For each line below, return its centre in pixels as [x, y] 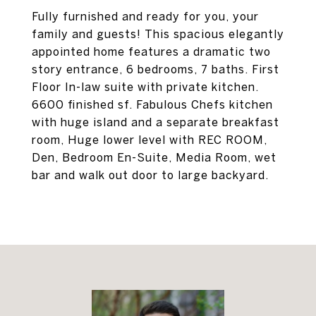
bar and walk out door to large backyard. [150, 175]
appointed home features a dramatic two [151, 51]
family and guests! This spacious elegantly [158, 34]
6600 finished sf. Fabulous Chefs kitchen [152, 104]
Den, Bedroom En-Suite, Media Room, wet [154, 157]
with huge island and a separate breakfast [156, 122]
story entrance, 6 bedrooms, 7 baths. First [156, 69]
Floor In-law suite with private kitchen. [145, 87]
